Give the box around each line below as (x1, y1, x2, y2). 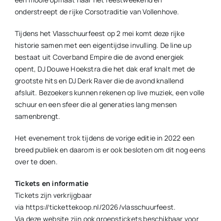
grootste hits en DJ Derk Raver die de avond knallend (14, 76, 184, 85)
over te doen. (14, 157, 58, 166)
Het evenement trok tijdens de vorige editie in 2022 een (14, 133, 195, 143)
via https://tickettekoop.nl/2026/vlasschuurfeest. (14, 202, 176, 212)
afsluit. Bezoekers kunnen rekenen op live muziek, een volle (14, 88, 205, 97)
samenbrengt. (14, 111, 61, 121)
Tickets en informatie (14, 179, 89, 188)
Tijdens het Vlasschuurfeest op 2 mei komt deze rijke (14, 29, 184, 38)
